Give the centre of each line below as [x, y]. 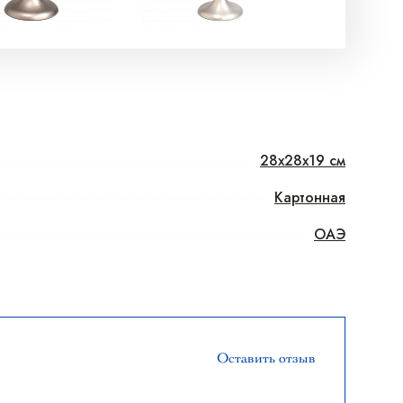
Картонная [310, 197]
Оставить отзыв [266, 358]
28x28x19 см [303, 161]
